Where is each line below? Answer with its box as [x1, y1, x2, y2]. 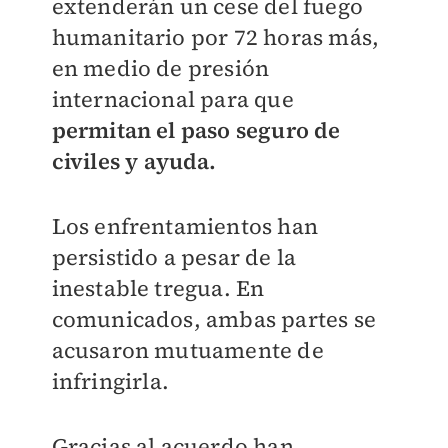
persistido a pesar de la [51, 242, 297, 272]
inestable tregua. [51, 273, 237, 303]
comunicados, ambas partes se [51, 304, 377, 334]
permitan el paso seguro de [51, 115, 341, 145]
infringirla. [51, 366, 175, 396]
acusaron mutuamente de [51, 335, 324, 365]
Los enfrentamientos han [51, 211, 319, 241]
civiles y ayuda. [51, 146, 217, 176]
